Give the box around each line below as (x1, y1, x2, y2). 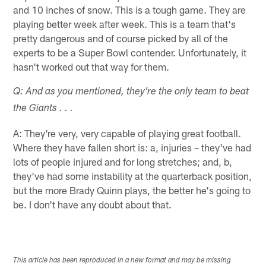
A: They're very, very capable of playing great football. (13, 126, 242, 139)
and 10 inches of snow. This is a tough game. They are (13, 3, 246, 15)
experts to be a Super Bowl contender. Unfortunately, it (13, 46, 247, 58)
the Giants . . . (13, 103, 74, 114)
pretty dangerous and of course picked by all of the (13, 31, 229, 44)
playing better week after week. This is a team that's (13, 17, 236, 30)
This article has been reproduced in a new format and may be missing (13, 256, 232, 264)
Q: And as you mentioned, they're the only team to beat (13, 87, 249, 97)
